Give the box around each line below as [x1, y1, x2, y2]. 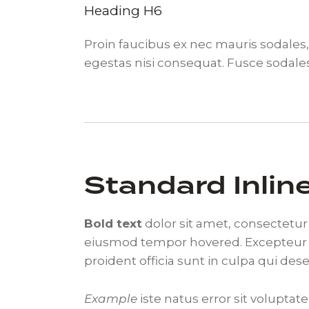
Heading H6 [84, 3, 162, 19]
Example [84, 292, 137, 306]
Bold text [84, 217, 142, 230]
